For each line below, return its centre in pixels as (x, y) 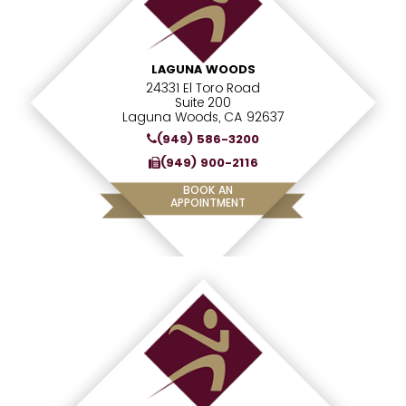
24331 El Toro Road (203, 88)
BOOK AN (208, 190)
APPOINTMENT (208, 203)
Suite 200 (203, 102)
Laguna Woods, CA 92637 (203, 117)
